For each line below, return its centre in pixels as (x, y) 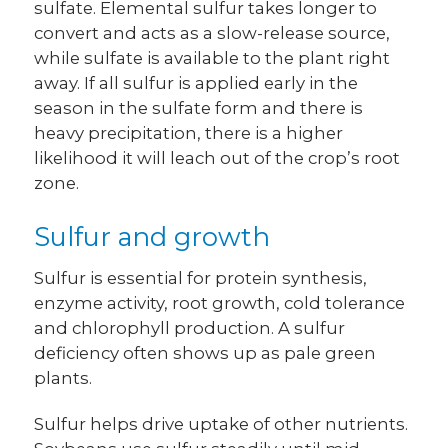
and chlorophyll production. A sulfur (190, 328)
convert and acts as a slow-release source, (212, 32)
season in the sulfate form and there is (199, 107)
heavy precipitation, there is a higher (189, 132)
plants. (63, 378)
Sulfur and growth (152, 237)
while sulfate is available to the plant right (212, 57)
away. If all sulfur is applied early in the (196, 82)
